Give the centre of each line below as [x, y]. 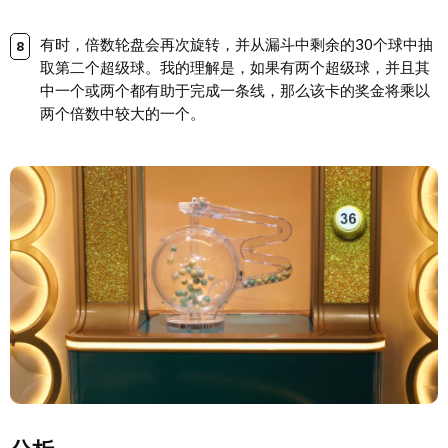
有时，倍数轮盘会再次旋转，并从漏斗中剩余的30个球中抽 [236, 44]
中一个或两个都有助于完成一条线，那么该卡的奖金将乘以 [235, 90]
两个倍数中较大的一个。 [122, 113]
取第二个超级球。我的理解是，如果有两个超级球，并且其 [235, 67]
